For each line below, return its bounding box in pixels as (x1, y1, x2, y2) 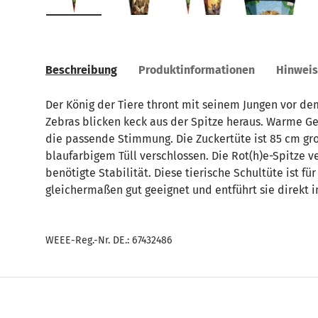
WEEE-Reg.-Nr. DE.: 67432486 (45, 234, 172, 246)
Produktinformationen (138, 62, 255, 77)
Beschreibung (45, 62, 117, 77)
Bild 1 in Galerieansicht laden (73, 14, 226, 28)
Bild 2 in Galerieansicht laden (138, 14, 292, 28)
